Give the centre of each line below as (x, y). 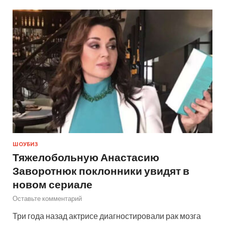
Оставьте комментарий (47, 198)
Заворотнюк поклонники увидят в (101, 170)
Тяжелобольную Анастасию (86, 157)
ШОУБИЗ (25, 144)
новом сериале (52, 184)
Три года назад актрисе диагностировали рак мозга (107, 215)
